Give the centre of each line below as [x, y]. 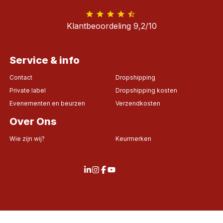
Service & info [44, 60]
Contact [21, 77]
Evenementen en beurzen [47, 103]
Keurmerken [133, 139]
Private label [27, 90]
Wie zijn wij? [27, 139]
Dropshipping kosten [146, 90]
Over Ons [33, 121]
